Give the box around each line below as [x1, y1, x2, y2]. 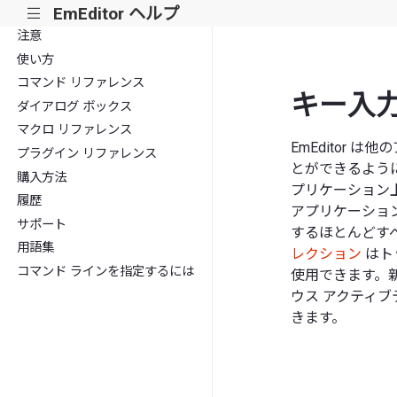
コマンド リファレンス [17, 75, 145, 91]
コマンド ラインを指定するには [17, 263, 195, 279]
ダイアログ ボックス [17, 98, 133, 114]
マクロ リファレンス [17, 122, 133, 138]
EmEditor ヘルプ [52, 3, 179, 24]
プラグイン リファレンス [17, 145, 158, 161]
